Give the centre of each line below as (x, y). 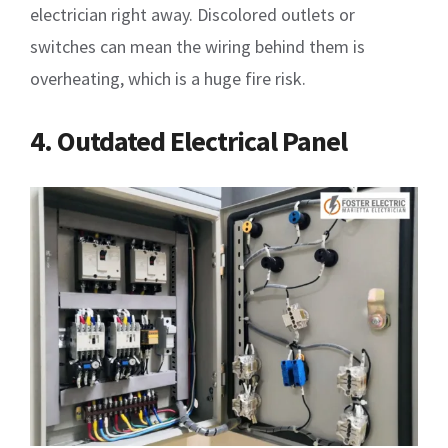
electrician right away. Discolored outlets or (192, 15)
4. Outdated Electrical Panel (188, 141)
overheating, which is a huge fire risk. (168, 79)
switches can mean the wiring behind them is (197, 47)
